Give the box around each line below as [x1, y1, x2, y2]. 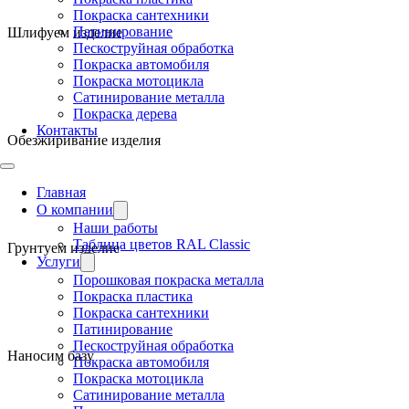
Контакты [37, 122, 98, 138]
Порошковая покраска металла [73, 272, 264, 288]
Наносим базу [7, 347, 94, 363]
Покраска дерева [73, 106, 177, 121]
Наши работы [73, 220, 158, 236]
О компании [37, 202, 113, 217]
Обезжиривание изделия [7, 131, 161, 148]
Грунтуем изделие [7, 239, 120, 256]
